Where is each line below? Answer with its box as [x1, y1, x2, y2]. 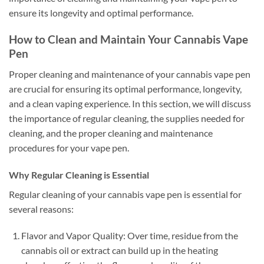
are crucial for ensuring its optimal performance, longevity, [9, 82, 242, 94]
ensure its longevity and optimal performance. [9, 7, 193, 19]
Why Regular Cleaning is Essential [9, 169, 149, 180]
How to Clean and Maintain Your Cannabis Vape [9, 32, 248, 47]
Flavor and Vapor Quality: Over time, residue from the [21, 230, 238, 242]
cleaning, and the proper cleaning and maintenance [9, 127, 213, 138]
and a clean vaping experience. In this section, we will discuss [9, 97, 251, 109]
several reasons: [9, 203, 74, 214]
